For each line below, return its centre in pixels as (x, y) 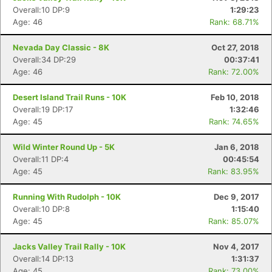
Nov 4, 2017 (236, 246)
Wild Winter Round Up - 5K (64, 147)
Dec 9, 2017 (236, 197)
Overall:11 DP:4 (41, 159)
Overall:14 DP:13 (43, 259)
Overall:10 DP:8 (41, 209)
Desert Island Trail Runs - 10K (70, 97)
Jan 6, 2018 (237, 147)
